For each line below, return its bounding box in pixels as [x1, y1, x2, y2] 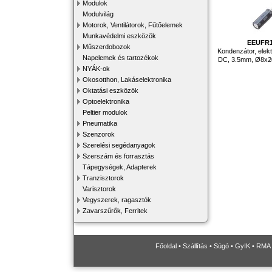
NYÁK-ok [83, 65, 110, 72]
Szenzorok [83, 131, 115, 138]
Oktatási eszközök [83, 87, 138, 94]
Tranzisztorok [83, 174, 124, 182]
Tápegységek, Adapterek [83, 163, 157, 171]
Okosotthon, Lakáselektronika [83, 76, 171, 83]
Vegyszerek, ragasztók [83, 196, 151, 203]
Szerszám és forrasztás [83, 152, 154, 160]
